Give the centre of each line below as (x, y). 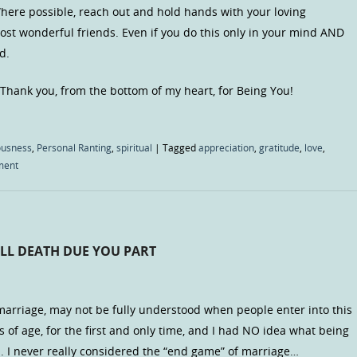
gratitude (279, 148)
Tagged (180, 148)
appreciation (226, 148)
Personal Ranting (74, 148)
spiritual (134, 148)
